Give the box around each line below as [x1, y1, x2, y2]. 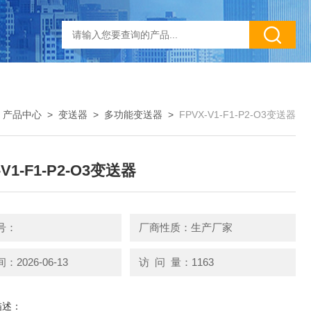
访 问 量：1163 [138, 255, 214, 268]
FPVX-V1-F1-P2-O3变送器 [179, 109, 296, 120]
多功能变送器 [104, 109, 162, 120]
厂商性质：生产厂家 [138, 221, 233, 233]
